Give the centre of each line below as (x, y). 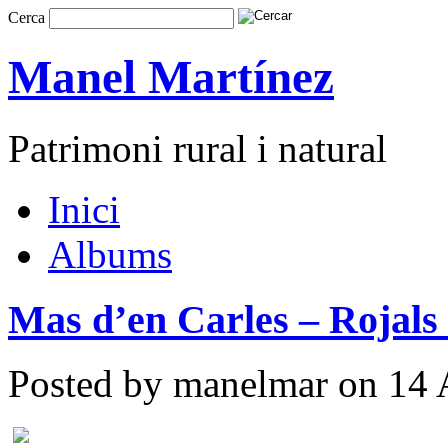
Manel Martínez (171, 77)
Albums (110, 254)
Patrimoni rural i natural (197, 148)
